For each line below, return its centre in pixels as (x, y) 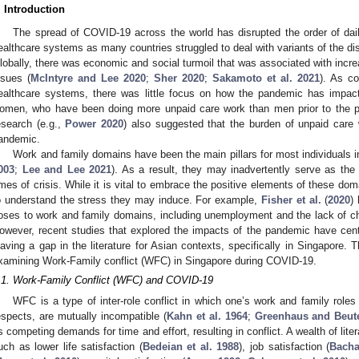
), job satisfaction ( (284, 346)
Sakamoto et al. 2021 (266, 78)
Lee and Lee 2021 (67, 169)
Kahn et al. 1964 (207, 316)
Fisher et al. (291, 200)
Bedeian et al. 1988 (191, 346)
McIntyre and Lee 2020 (88, 78)
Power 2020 (95, 123)
